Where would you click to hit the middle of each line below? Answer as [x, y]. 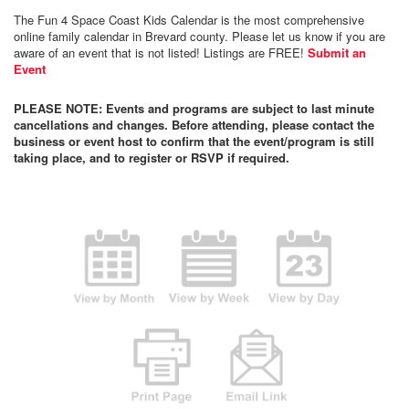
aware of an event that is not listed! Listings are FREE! [161, 52]
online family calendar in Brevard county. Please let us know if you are [199, 36]
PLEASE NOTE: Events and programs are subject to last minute [194, 108]
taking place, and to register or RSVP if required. [152, 157]
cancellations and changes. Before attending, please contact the [194, 124]
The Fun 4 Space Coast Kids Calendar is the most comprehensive [189, 19]
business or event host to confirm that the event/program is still [194, 141]
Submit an [337, 52]
